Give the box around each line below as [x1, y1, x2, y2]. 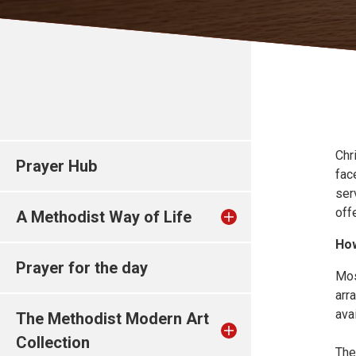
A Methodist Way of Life [16, 207, 192, 226]
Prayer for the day [16, 258, 148, 277]
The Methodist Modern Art [16, 309, 209, 328]
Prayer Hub [16, 157, 97, 176]
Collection [16, 333, 90, 352]
